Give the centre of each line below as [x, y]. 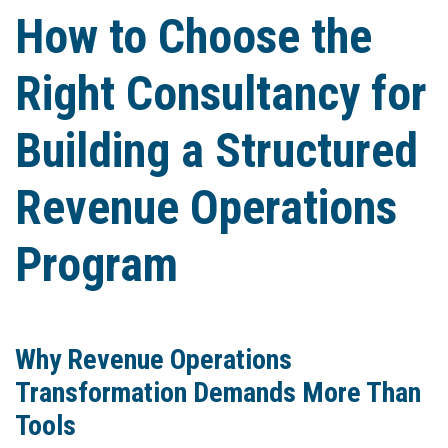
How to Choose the [193, 37]
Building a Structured [216, 151]
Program [96, 265]
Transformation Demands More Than [218, 393]
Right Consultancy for [221, 94]
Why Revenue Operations [153, 360]
